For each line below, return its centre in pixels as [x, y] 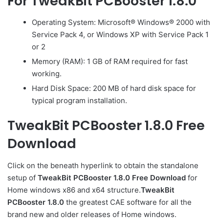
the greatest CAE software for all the [128, 202]
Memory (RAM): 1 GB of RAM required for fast [110, 62]
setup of [22, 177]
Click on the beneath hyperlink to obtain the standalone [103, 165]
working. [47, 74]
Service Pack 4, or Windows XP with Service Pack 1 [120, 35]
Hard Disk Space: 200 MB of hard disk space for [114, 88]
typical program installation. [79, 101]
